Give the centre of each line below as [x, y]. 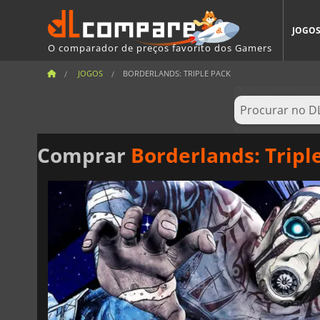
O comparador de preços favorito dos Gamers [160, 47]
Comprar [84, 155]
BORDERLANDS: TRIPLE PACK [177, 73]
